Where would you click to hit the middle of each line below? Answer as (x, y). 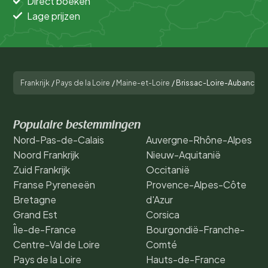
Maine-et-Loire (143, 83)
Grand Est (35, 214)
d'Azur (159, 199)
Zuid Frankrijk (42, 169)
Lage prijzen (54, 16)
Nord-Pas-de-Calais (59, 139)
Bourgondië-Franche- (195, 229)
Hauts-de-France (186, 259)
